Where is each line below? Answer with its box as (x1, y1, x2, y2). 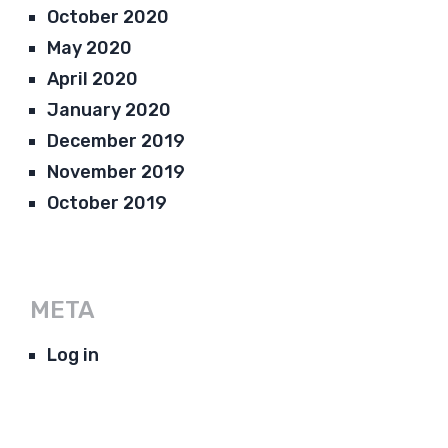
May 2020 (47, 36, 133, 59)
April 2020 (47, 67, 139, 90)
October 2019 (47, 191, 168, 214)
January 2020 (47, 98, 172, 121)
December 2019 (47, 129, 186, 152)
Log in (47, 343, 100, 366)
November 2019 (47, 160, 186, 183)
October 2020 (47, 5, 170, 28)
